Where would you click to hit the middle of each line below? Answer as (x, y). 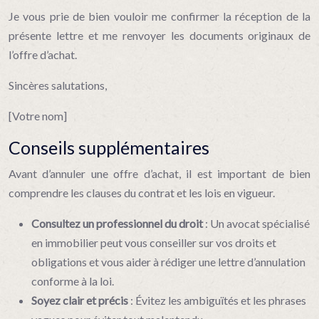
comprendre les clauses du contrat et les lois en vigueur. (142, 193)
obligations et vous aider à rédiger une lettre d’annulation (168, 262)
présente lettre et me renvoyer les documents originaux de (159, 35)
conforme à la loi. (73, 281)
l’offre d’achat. (43, 54)
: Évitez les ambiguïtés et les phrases (218, 300)
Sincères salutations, (58, 85)
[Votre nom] (38, 116)
